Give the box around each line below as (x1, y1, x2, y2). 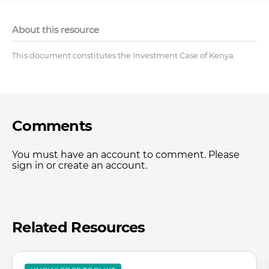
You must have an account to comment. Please (12, 149, 240, 160)
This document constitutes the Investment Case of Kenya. (12, 50, 235, 60)
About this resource (12, 24, 99, 35)
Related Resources (12, 219, 145, 236)
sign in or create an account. (12, 160, 147, 171)
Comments (12, 117, 92, 134)
